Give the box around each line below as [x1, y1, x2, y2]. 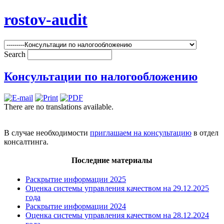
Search [4, 49, 27, 58]
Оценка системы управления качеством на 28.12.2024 [25, 210, 209, 219]
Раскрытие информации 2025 [25, 174, 126, 183]
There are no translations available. [4, 102, 113, 111]
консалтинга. [4, 137, 48, 146]
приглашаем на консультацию [90, 128, 191, 137]
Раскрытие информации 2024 [25, 201, 126, 210]
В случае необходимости [4, 128, 90, 137]
